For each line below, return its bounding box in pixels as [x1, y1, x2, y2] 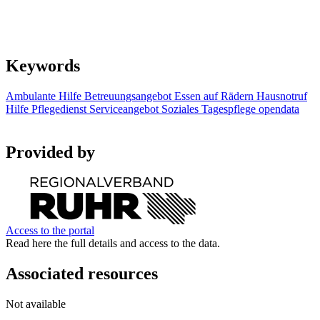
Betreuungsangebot [84, 90, 171, 103]
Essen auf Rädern [174, 90, 254, 103]
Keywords [6, 56, 80, 76]
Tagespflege [201, 103, 256, 116]
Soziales [161, 103, 199, 116]
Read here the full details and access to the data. [6, 236, 220, 249]
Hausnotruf [256, 90, 307, 103]
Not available [6, 297, 66, 310]
